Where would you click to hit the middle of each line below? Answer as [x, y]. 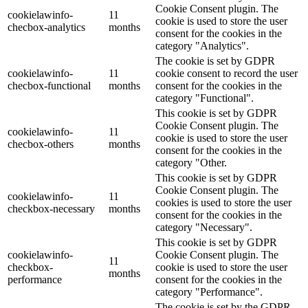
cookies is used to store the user [223, 203]
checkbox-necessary [51, 209]
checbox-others [41, 144]
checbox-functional [49, 86]
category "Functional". [205, 98]
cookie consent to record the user [227, 74]
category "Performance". [209, 292]
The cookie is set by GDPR [215, 61]
